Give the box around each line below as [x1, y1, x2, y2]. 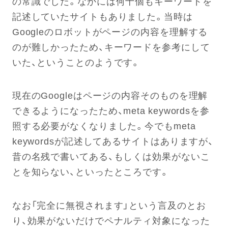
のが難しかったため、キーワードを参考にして [12, 39, 210, 53]
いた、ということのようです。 [12, 54, 141, 69]
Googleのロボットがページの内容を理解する [12, 24, 208, 38]
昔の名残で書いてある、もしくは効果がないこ [12, 149, 210, 163]
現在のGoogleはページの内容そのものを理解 [12, 88, 208, 102]
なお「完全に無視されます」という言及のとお [12, 198, 206, 212]
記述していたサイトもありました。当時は [12, 9, 193, 23]
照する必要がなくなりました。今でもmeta [12, 119, 196, 133]
